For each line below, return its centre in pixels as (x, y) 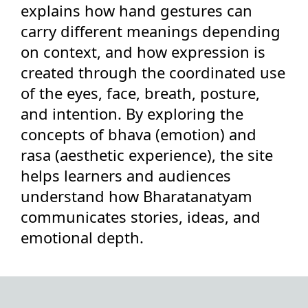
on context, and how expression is (143, 52)
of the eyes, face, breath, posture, (140, 93)
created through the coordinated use (153, 72)
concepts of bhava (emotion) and (139, 134)
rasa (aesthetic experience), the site (147, 155)
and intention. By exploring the (132, 113)
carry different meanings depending (151, 31)
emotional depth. (82, 237)
